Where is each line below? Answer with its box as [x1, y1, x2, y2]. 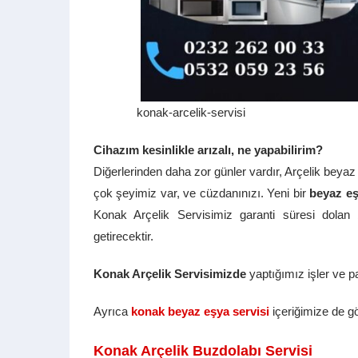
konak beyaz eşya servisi [131, 304, 269, 318]
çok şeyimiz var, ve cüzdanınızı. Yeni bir [93, 185, 310, 200]
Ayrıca [93, 304, 131, 318]
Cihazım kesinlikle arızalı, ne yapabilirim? [93, 142, 323, 157]
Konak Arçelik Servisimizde [93, 266, 246, 280]
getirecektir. [93, 229, 153, 243]
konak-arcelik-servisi [137, 105, 245, 119]
